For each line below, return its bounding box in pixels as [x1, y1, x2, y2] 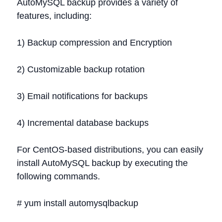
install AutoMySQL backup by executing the [17, 158, 188, 168]
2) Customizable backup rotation [17, 64, 145, 74]
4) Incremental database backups [17, 118, 149, 128]
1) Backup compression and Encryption [17, 38, 172, 48]
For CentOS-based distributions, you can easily [17, 145, 203, 155]
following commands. [17, 171, 100, 181]
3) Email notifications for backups [17, 91, 148, 101]
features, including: [17, 11, 92, 21]
